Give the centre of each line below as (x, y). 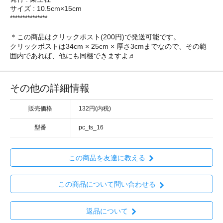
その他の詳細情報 (50, 88)
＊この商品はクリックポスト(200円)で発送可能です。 (95, 37)
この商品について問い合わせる (107, 184)
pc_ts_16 (91, 127)
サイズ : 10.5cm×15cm (46, 8)
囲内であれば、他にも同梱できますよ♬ (73, 56)
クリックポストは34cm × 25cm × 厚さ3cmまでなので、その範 (108, 46)
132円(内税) (95, 108)
